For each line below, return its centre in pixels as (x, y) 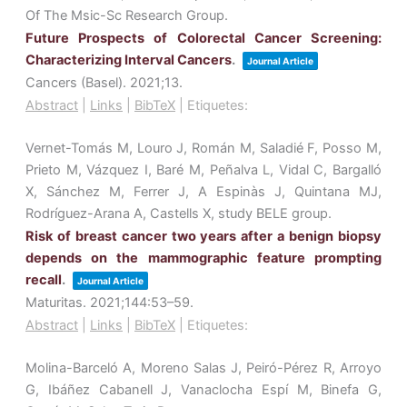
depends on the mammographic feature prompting (203, 258)
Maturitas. (58, 303)
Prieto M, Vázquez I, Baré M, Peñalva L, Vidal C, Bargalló (203, 170)
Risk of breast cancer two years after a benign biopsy (203, 237)
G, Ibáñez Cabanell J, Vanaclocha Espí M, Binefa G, (203, 390)
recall (44, 280)
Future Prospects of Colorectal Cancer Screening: (203, 39)
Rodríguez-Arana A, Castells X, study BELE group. (179, 214)
